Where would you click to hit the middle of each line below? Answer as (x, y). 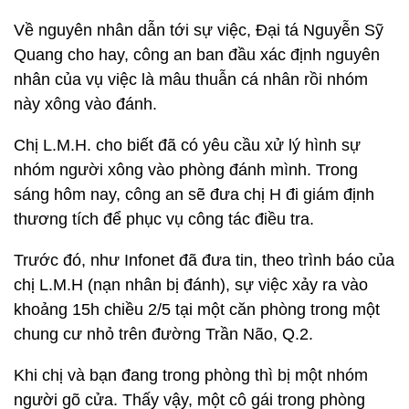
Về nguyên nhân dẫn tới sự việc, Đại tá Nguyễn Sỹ (199, 30)
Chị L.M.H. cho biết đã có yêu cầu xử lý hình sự (187, 145)
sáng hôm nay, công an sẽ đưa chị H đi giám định (194, 194)
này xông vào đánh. (85, 104)
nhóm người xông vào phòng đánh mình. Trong (186, 170)
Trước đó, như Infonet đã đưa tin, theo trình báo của (204, 260)
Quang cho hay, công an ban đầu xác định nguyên (197, 55)
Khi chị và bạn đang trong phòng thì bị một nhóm (191, 375)
